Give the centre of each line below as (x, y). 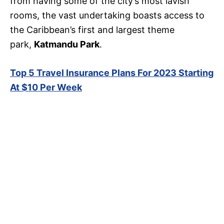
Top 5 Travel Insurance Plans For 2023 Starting (112, 73)
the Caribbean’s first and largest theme (92, 30)
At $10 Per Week (46, 87)
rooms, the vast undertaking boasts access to (107, 15)
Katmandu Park (67, 44)
